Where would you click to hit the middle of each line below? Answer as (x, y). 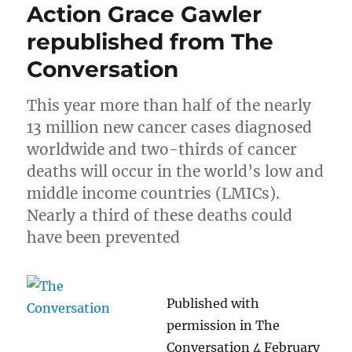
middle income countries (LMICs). (154, 194)
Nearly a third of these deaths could (160, 216)
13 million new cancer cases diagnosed (170, 128)
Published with (213, 304)
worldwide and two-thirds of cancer (162, 150)
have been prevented (104, 238)
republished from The (150, 42)
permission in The (224, 326)
